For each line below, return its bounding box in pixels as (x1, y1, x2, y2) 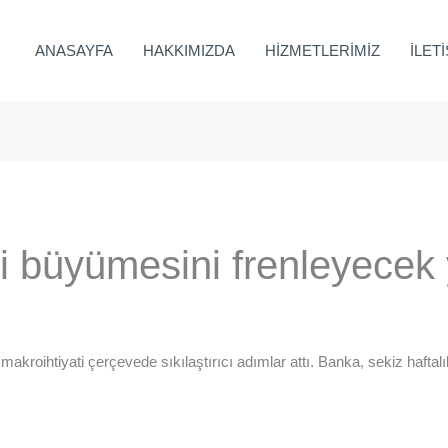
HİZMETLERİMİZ (265, 41, 380, 59)
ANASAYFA (35, 41, 113, 59)
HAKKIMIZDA (143, 41, 235, 59)
